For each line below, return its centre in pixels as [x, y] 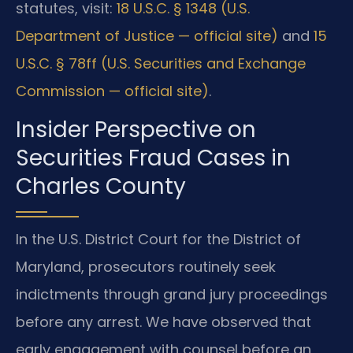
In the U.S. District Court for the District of [158, 240]
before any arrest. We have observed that [163, 322]
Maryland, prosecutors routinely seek [146, 267]
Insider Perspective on [136, 130]
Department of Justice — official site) [147, 35]
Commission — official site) [112, 91]
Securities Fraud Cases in [153, 158]
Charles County [101, 187]
